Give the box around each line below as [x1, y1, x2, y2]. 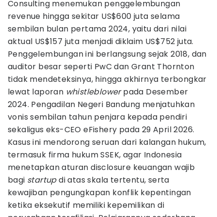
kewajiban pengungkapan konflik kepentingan [8, 187, 191, 198]
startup [27, 174, 59, 186]
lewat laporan [8, 86, 66, 97]
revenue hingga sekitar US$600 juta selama [8, 11, 180, 22]
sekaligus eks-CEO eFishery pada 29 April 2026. [8, 124, 195, 135]
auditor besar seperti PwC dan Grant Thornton [8, 61, 195, 72]
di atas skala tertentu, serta [59, 174, 170, 186]
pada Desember [123, 86, 188, 97]
